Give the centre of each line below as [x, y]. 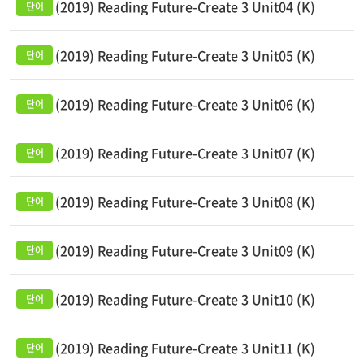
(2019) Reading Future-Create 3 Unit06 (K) [185, 104]
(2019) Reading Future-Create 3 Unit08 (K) [185, 201]
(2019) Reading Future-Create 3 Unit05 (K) [185, 55]
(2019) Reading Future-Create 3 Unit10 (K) [185, 299]
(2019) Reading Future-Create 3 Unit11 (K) [185, 348]
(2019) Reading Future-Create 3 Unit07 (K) [185, 153]
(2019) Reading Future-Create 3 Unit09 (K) [185, 250]
